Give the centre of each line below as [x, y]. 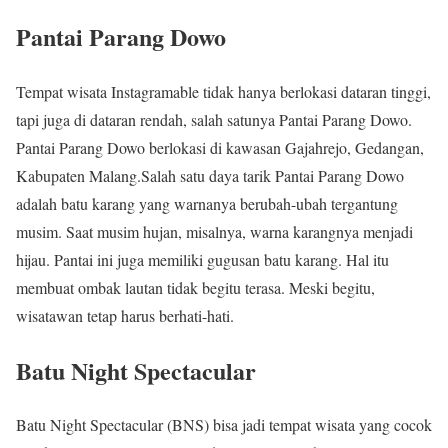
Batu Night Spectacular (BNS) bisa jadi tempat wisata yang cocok [224, 425]
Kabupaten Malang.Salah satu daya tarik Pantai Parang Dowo [210, 175]
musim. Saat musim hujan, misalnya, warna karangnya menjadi [214, 231]
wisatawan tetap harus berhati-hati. [125, 315]
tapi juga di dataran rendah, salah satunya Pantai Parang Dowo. [214, 119]
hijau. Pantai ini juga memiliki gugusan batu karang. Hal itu [202, 259]
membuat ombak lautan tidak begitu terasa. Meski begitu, [195, 287]
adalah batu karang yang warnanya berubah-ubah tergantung [207, 203]
